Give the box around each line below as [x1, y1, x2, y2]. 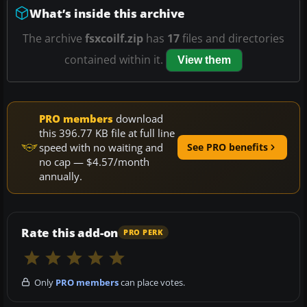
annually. [39, 169, 82, 183]
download [113, 111, 163, 125]
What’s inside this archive [29, 5, 185, 21]
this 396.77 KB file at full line [39, 125, 175, 140]
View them [177, 53, 231, 66]
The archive [23, 30, 85, 46]
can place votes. [119, 275, 185, 288]
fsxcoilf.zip [85, 30, 143, 46]
